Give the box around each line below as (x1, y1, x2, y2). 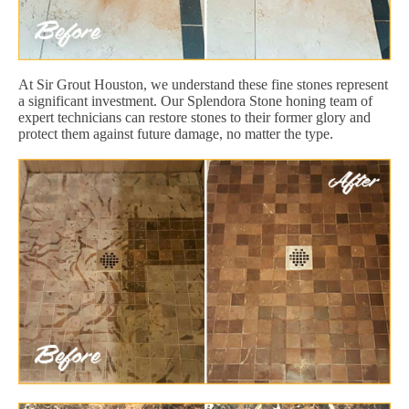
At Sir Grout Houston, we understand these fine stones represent (18, 76, 388, 92)
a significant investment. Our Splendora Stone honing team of (18, 92, 372, 109)
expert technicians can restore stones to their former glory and (18, 109, 371, 125)
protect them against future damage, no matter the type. (18, 125, 333, 142)
